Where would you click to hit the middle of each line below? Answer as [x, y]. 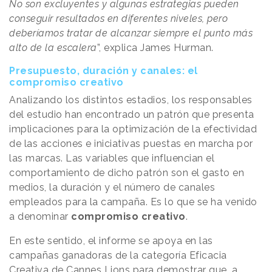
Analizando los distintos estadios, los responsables [131, 100]
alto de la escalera [53, 47]
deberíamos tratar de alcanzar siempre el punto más [131, 33]
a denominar [40, 216]
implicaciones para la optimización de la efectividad [133, 129]
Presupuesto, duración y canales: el [104, 70]
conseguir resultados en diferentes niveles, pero [118, 18]
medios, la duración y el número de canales [112, 187]
